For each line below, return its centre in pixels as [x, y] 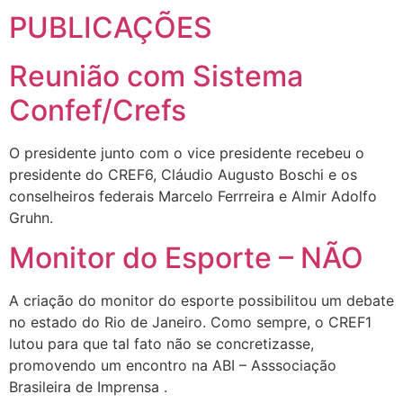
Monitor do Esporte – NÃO [186, 258]
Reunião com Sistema [156, 76]
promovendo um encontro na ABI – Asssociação [173, 366]
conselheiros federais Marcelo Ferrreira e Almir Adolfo [193, 196]
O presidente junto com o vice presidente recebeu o [187, 152]
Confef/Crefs [98, 110]
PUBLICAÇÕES [111, 27]
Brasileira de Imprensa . [88, 387]
